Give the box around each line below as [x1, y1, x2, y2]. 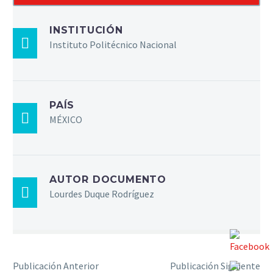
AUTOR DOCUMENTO [49, 174, 166, 186]
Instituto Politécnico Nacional [49, 38, 177, 51]
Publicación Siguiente [170, 259, 260, 272]
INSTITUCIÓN [49, 24, 123, 37]
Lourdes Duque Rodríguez [49, 188, 154, 200]
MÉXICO [49, 113, 82, 126]
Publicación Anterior [13, 259, 99, 272]
